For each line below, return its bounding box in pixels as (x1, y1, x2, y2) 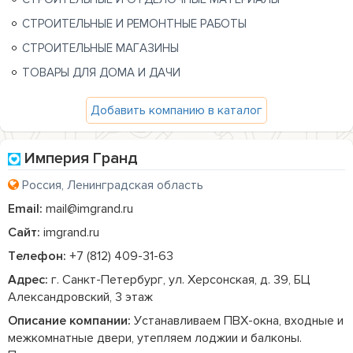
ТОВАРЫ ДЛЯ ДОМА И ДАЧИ (22, 65, 180, 80)
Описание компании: (8, 312, 131, 329)
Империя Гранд (20, 148, 138, 168)
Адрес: (8, 271, 48, 288)
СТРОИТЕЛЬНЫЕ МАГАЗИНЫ (22, 40, 179, 55)
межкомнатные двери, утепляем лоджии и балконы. (8, 329, 302, 346)
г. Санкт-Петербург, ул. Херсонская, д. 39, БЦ (48, 271, 310, 288)
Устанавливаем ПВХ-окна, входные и (131, 312, 344, 329)
